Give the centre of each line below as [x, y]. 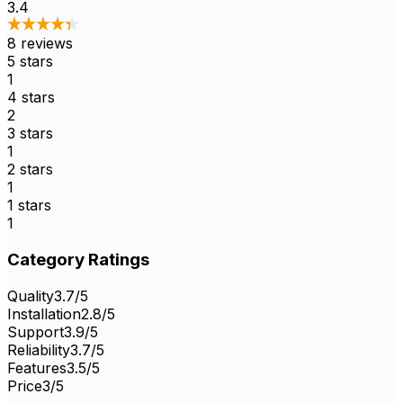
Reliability [39, 349]
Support [36, 331]
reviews [45, 44]
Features [37, 367]
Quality [31, 296]
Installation [44, 313]
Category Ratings [78, 259]
